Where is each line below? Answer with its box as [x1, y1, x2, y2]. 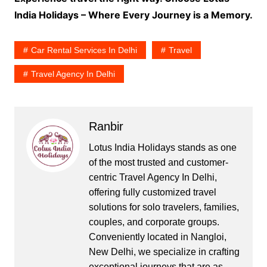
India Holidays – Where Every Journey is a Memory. [14, 8, 253, 21]
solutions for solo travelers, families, [88, 201, 239, 212]
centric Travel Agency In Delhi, [88, 172, 217, 182]
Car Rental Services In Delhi [30, 45, 137, 55]
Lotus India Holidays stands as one [88, 142, 237, 153]
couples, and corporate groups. [88, 216, 219, 227]
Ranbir [88, 119, 123, 133]
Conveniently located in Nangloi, [88, 231, 226, 242]
